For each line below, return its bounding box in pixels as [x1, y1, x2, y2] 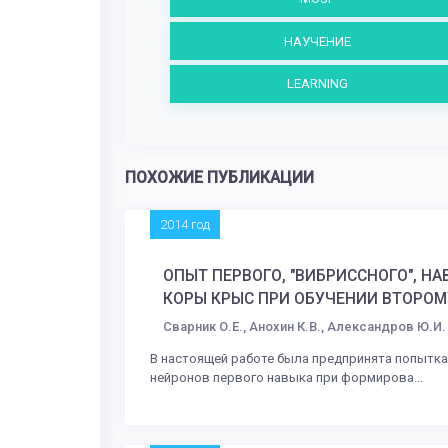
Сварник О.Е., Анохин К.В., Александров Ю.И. [163, 318, 446, 334]
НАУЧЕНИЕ [283, 33, 351, 49]
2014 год [160, 217, 210, 233]
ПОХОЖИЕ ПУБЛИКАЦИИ [125, 169, 314, 188]
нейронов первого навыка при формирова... [150, 369, 423, 385]
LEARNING [286, 76, 348, 92]
